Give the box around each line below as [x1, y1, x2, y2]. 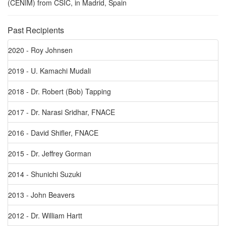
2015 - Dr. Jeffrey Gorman [8, 148, 91, 158]
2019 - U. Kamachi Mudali [8, 66, 91, 76]
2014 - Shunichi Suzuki [8, 169, 81, 179]
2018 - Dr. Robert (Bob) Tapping [8, 86, 111, 96]
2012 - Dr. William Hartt [8, 210, 82, 220]
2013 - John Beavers [8, 190, 75, 200]
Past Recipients [8, 24, 64, 36]
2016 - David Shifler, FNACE [8, 128, 98, 138]
